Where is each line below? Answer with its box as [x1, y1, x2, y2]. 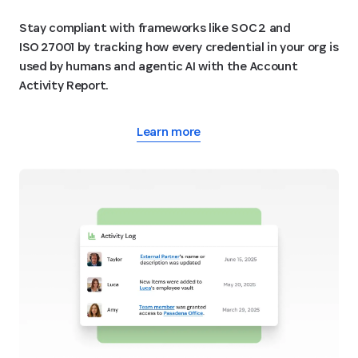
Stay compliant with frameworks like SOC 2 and [19, 18, 291, 36]
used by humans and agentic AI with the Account [19, 57, 298, 74]
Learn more [137, 122, 201, 140]
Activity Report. [19, 76, 109, 93]
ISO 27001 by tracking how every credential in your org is [19, 38, 339, 55]
